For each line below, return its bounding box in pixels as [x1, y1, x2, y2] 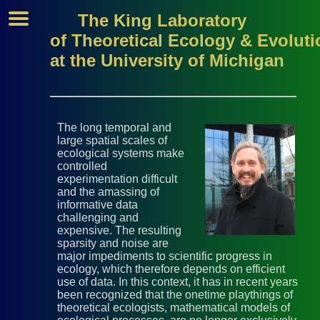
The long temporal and [57, 121, 171, 134]
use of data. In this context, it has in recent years [57, 276, 298, 289]
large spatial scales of [57, 134, 167, 147]
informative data [57, 199, 138, 211]
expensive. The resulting [57, 224, 181, 237]
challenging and [57, 211, 139, 224]
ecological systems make [57, 147, 184, 160]
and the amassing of [57, 186, 159, 199]
